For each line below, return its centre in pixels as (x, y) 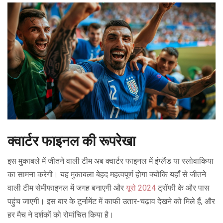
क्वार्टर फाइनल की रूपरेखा (71, 141)
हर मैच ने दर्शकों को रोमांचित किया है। (61, 215)
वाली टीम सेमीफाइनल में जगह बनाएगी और (67, 188)
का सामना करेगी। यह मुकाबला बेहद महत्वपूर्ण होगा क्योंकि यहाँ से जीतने (107, 175)
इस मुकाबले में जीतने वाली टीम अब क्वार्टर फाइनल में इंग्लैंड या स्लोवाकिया (111, 161)
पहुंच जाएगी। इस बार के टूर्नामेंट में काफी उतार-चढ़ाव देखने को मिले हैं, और (111, 202)
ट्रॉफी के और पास (183, 188)
